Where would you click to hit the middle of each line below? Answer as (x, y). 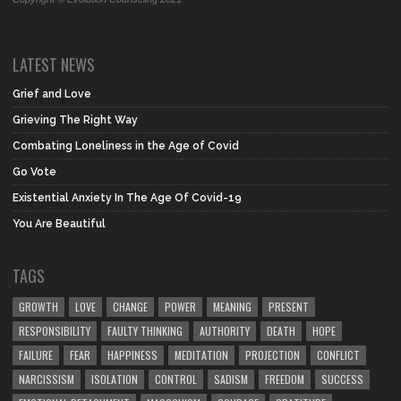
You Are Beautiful (59, 223)
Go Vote (34, 171)
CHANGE (130, 306)
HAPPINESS (132, 354)
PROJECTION (273, 354)
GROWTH (38, 306)
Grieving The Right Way (75, 119)
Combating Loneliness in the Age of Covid (126, 145)
